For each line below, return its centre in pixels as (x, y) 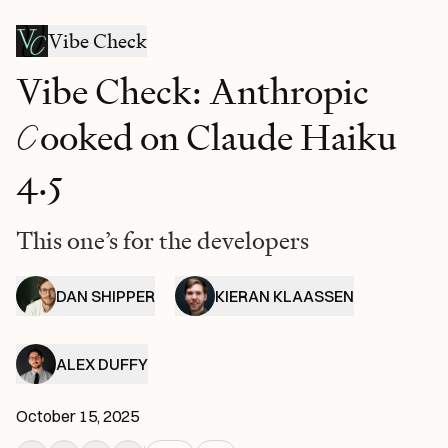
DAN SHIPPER (105, 295)
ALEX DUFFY (102, 363)
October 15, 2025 (77, 415)
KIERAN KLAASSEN (284, 295)
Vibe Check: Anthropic (192, 91)
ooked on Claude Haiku (218, 137)
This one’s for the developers (162, 240)
